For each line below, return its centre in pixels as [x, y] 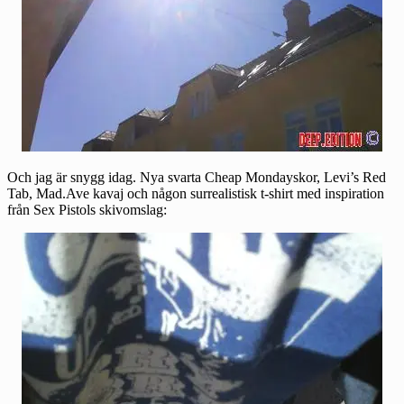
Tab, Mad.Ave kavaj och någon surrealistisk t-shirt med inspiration [196, 194]
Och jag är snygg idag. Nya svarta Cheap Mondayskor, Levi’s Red [197, 178]
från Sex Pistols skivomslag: [87, 210]
